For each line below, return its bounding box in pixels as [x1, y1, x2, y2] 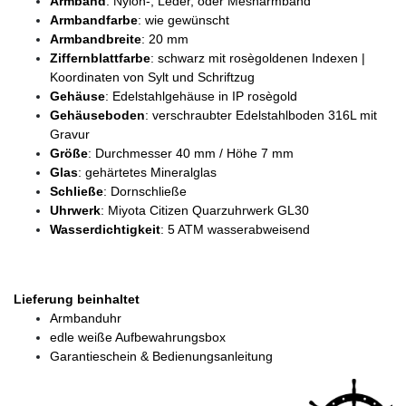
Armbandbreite [50, 31, 141, 46]
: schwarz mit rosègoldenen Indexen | [150, 50, 365, 65]
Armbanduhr [50, 310, 121, 325]
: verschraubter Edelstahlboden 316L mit [145, 107, 377, 122]
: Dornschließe [103, 183, 187, 198]
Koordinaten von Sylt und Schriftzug [50, 69, 255, 84]
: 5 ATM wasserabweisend [160, 221, 310, 237]
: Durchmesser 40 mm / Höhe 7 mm [88, 145, 294, 160]
